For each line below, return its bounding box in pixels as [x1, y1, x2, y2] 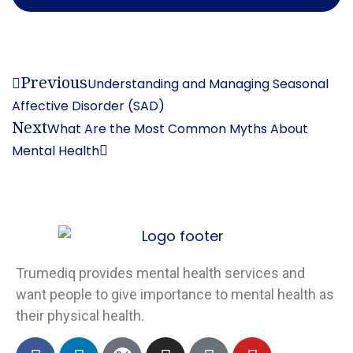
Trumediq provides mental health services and [16, 264, 305, 281]
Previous [20, 72, 87, 94]
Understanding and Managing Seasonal [87, 75, 329, 94]
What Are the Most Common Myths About [47, 120, 308, 139]
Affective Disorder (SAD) [12, 97, 165, 116]
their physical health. [16, 307, 144, 324]
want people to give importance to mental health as [16, 285, 334, 303]
